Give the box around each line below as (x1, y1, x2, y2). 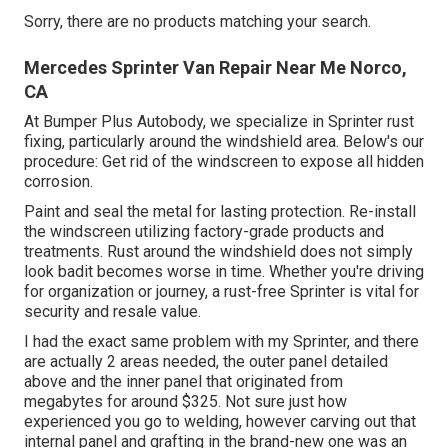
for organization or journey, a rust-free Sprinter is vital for (24, 282, 419, 302)
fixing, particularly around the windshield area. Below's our (24, 132, 424, 152)
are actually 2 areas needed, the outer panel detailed (24, 352, 388, 372)
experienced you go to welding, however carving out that (24, 412, 416, 432)
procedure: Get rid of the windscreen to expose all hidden (24, 152, 424, 172)
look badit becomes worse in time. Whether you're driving (24, 262, 424, 282)
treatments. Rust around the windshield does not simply (24, 242, 413, 262)
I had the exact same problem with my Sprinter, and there (24, 332, 419, 352)
